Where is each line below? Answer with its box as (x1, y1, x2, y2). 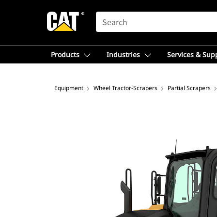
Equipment (54, 84, 83, 92)
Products (51, 50, 79, 59)
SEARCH (95, 12, 124, 20)
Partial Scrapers (168, 84, 211, 92)
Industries (107, 50, 140, 59)
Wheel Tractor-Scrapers (93, 84, 157, 92)
